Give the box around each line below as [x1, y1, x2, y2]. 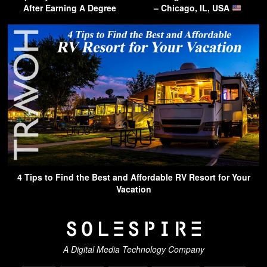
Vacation [116, 183, 151, 195]
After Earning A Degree [23, 1, 116, 14]
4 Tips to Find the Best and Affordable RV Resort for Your [17, 171, 250, 184]
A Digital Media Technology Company [63, 243, 204, 255]
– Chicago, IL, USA [153, 1, 232, 14]
